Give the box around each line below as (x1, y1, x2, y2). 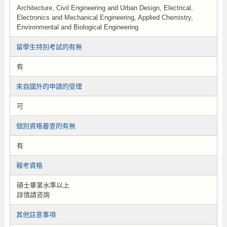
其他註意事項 (16, 211, 56, 218)
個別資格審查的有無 (16, 122, 75, 130)
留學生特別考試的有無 (16, 43, 82, 51)
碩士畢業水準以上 (16, 181, 69, 189)
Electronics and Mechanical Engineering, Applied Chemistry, (16, 14, 193, 21)
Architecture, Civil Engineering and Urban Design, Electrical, (16, 4, 193, 12)
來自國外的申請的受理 (16, 83, 82, 90)
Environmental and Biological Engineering (16, 23, 138, 31)
